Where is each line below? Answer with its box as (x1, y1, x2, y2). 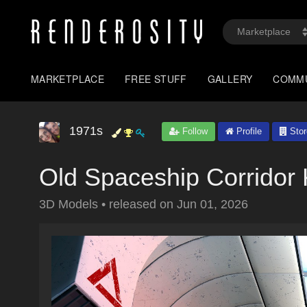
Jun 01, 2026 (177, 197, 248, 211)
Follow (180, 126, 208, 136)
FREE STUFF (125, 72, 187, 86)
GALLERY (207, 72, 253, 86)
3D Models (39, 197, 101, 211)
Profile (234, 126, 262, 136)
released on (109, 197, 177, 211)
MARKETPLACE (31, 72, 105, 86)
